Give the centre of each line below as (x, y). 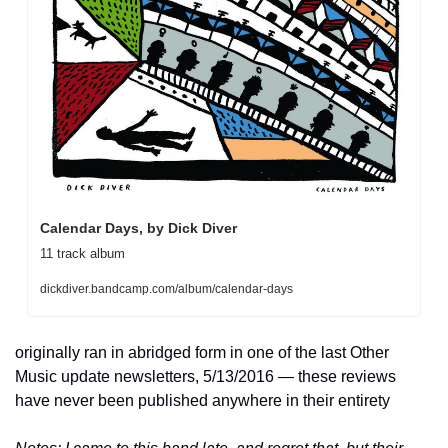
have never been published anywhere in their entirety (202, 400)
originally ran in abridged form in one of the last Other (202, 352)
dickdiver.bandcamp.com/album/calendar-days (166, 288)
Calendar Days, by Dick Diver (138, 227)
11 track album (82, 253)
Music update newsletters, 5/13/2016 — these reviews (205, 376)
